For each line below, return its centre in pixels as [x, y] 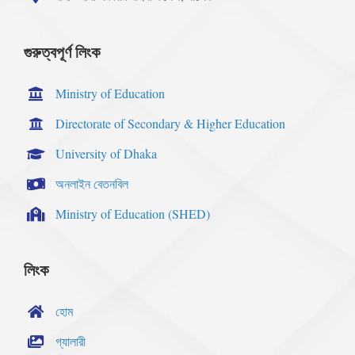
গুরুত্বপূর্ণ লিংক [62, 52]
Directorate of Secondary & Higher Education [170, 124]
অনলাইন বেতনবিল [92, 184]
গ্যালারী [71, 342]
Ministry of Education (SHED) [133, 214]
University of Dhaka [106, 154]
